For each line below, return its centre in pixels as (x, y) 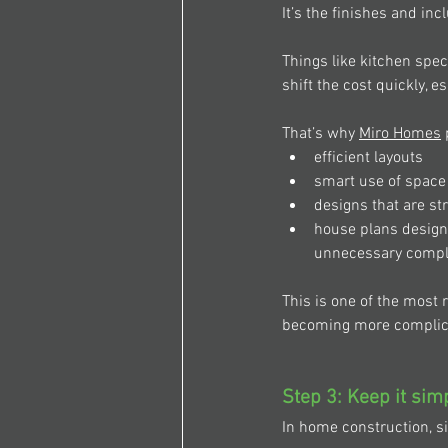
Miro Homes (400, 134)
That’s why (320, 134)
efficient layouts (370, 158)
